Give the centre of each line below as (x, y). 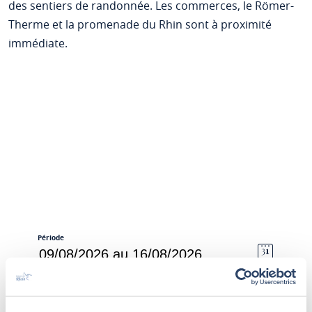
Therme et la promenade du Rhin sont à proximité (140, 24)
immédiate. (38, 43)
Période (50, 237)
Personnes (56, 289)
